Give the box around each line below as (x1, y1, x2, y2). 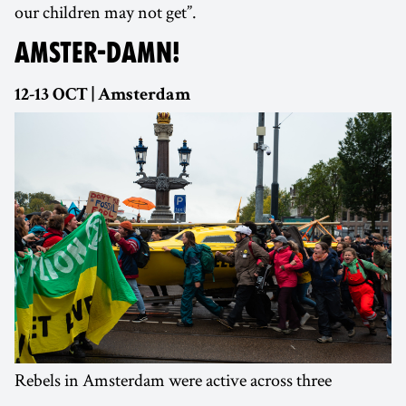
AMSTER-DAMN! (14, 35, 180, 69)
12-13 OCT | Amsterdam (14, 86, 190, 105)
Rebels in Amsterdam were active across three (14, 368, 332, 392)
